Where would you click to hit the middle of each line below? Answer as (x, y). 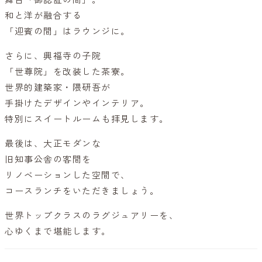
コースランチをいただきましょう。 (82, 191)
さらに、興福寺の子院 (53, 56)
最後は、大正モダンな (53, 144)
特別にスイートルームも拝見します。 (87, 119)
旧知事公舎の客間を (48, 159)
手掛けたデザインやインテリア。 (77, 103)
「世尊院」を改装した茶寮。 (68, 72)
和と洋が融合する (43, 15)
